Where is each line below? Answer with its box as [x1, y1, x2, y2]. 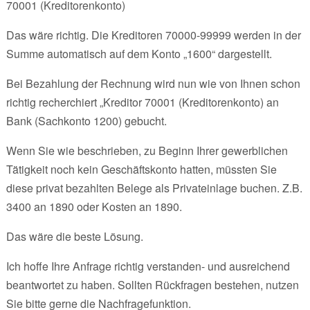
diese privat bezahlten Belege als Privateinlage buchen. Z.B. [6, 179, 302, 196]
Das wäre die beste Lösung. [6, 228, 143, 244]
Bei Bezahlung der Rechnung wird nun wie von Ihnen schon [6, 75, 300, 91]
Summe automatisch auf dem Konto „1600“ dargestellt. [6, 45, 272, 62]
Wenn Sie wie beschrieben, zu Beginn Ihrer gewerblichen [6, 142, 288, 158]
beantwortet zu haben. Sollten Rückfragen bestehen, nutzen [6, 276, 299, 293]
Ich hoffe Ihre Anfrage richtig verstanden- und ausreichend [6, 257, 290, 274]
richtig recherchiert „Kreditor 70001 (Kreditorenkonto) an [6, 93, 279, 110]
